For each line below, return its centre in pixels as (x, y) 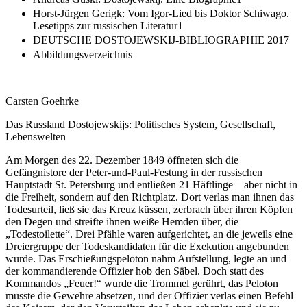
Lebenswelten (36, 136)
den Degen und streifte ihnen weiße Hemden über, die (122, 221)
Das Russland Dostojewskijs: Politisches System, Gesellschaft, (140, 124)
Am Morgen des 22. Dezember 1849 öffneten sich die (122, 160)
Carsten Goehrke (42, 101)
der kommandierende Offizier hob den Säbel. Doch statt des (135, 271)
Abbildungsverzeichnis (83, 54)
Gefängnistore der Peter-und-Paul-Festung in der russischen (134, 172)
